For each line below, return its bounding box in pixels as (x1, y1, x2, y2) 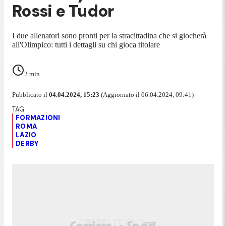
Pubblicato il (12, 90, 49, 98)
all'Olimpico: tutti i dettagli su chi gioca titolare (12, 40, 166, 49)
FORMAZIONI (16, 113, 61, 122)
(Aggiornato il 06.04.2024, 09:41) (99, 90, 194, 98)
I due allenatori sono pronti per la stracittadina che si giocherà (12, 31, 206, 40)
